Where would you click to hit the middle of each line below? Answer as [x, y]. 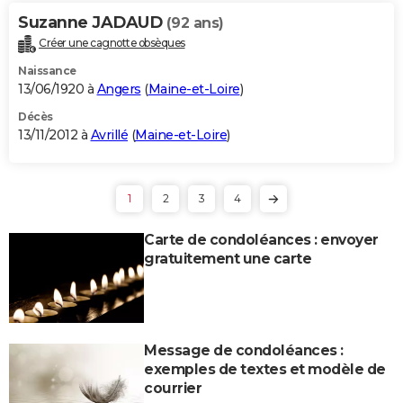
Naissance [47, 70]
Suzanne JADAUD [92, 22]
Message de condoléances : [244, 350]
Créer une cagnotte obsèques [112, 42]
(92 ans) [195, 22]
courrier [173, 388]
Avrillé [109, 134]
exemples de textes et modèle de [265, 369]
